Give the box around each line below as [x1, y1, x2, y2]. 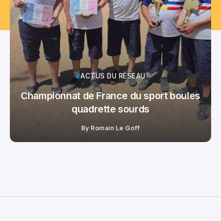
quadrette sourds [72, 103, 149, 115]
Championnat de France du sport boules [21, 90, 200, 102]
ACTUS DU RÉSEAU [80, 72, 146, 80]
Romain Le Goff [91, 124, 140, 132]
